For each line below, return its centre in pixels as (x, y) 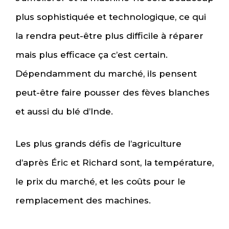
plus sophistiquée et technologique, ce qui (111, 17)
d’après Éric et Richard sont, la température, (114, 162)
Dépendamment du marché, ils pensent (106, 74)
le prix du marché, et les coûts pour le (100, 181)
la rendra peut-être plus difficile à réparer (109, 36)
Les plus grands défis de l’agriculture (98, 143)
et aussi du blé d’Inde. (64, 112)
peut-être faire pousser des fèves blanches (112, 93)
